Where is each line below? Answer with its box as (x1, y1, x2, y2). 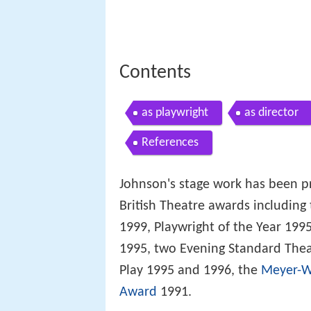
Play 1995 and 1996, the (119, 264, 261, 278)
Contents (119, 62, 191, 83)
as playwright (142, 106, 208, 119)
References (142, 135, 199, 149)
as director (244, 106, 299, 119)
